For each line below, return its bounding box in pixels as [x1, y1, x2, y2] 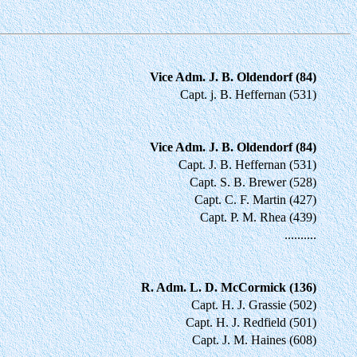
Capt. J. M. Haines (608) [192, 332, 316, 347]
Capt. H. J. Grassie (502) [191, 297, 316, 312]
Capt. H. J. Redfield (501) [186, 315, 316, 329]
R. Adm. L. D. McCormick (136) [141, 280, 316, 294]
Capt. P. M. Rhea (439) [200, 210, 316, 224]
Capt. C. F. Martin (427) [194, 192, 316, 206]
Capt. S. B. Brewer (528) [190, 175, 316, 189]
